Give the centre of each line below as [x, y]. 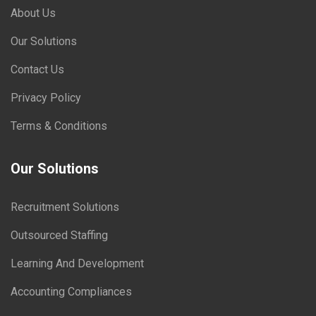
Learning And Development [77, 263]
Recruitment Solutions [65, 207]
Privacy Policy [46, 98]
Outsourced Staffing [59, 235]
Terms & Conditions [59, 126]
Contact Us [37, 69]
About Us [33, 13]
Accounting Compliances [71, 292]
